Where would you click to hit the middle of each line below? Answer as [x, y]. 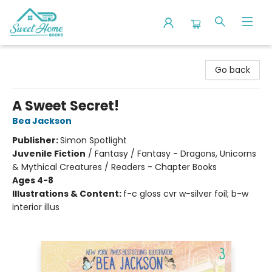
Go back [233, 70]
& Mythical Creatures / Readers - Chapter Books [114, 167]
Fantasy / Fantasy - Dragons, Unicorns [175, 154]
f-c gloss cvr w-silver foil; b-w [186, 194]
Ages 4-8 [33, 180]
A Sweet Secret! [66, 106]
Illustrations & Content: [68, 194]
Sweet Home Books [49, 56]
